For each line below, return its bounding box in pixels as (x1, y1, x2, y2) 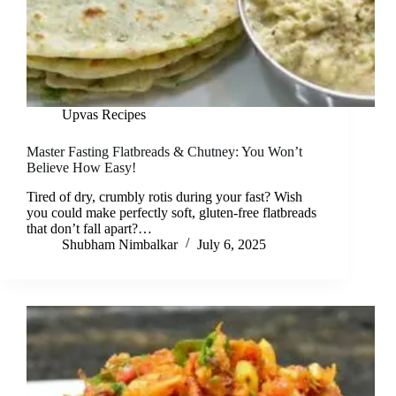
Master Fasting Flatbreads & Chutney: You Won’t (27, 144, 302, 160)
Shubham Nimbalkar (62, 237, 178, 253)
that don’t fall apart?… (27, 221, 152, 237)
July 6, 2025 (197, 237, 266, 253)
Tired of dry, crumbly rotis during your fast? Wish (27, 189, 302, 205)
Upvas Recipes (62, 107, 146, 123)
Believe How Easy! (27, 160, 136, 176)
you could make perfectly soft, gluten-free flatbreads (27, 205, 316, 221)
